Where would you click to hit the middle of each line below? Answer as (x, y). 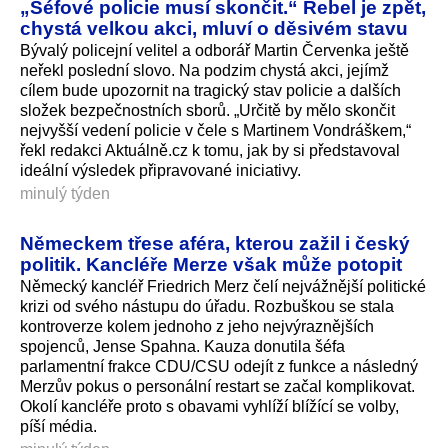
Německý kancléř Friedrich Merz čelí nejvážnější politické (223, 286)
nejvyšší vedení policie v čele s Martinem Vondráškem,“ (215, 130)
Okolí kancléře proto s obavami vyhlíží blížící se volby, (209, 406)
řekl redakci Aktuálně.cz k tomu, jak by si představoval (210, 150)
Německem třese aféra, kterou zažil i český (215, 242)
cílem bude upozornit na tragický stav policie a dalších (210, 90)
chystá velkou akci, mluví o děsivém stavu (214, 27)
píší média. (58, 426)
